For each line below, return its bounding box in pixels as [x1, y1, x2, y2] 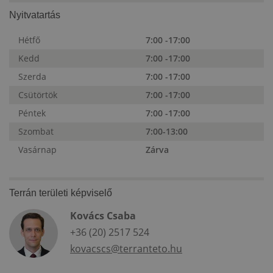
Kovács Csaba [70, 209, 136, 223]
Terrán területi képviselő [9, 188, 112, 199]
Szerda [18, 71, 46, 83]
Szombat [18, 126, 54, 138]
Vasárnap [18, 144, 57, 156]
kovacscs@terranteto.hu [70, 242, 182, 256]
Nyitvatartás [9, 10, 60, 21]
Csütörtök [18, 89, 57, 101]
